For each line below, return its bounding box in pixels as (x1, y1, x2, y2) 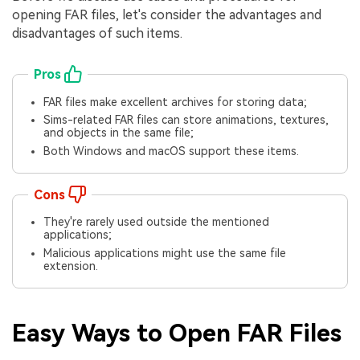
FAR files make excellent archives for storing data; (43, 95, 308, 108)
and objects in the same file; (43, 126, 194, 140)
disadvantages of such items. (12, 26, 182, 42)
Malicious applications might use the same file (43, 246, 287, 260)
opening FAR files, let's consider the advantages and (12, 7, 321, 23)
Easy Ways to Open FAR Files (12, 319, 342, 348)
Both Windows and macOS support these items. (43, 144, 300, 157)
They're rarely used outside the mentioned (43, 215, 270, 229)
